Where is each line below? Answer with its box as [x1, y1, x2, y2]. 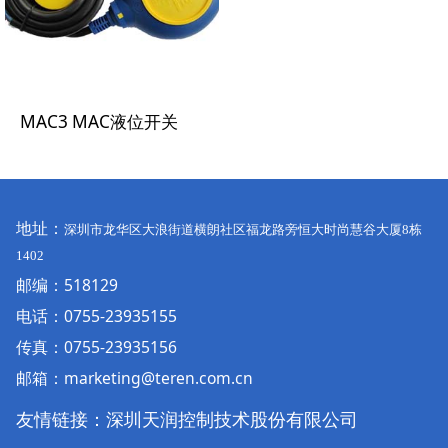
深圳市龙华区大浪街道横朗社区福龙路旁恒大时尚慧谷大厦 [63, 222, 402, 238]
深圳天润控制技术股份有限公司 [105, 407, 358, 432]
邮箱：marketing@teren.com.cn [15, 367, 253, 390]
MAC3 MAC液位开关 [20, 110, 179, 134]
